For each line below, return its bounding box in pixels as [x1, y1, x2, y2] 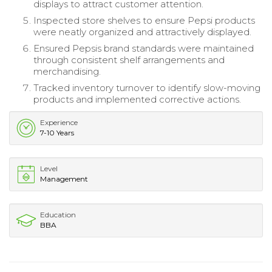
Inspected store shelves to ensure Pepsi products [33, 15, 255, 27]
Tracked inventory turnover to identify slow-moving [33, 82, 260, 94]
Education [40, 210, 76, 220]
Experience [40, 118, 78, 127]
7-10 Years [40, 128, 74, 138]
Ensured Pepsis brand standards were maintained [33, 42, 254, 55]
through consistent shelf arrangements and [33, 54, 225, 66]
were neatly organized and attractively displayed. [33, 26, 251, 38]
